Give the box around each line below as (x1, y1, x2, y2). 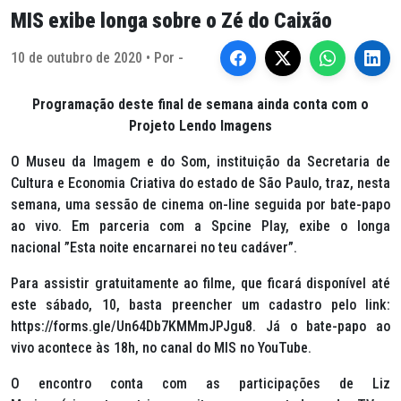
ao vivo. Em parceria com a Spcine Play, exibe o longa (11, 218, 390, 235)
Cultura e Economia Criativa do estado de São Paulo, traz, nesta (11, 175, 390, 192)
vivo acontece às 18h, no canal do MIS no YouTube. (11, 339, 311, 356)
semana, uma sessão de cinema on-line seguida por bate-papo (11, 196, 390, 213)
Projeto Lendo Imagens (129, 117, 272, 134)
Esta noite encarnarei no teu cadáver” (70, 239, 294, 256)
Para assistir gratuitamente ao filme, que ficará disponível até (11, 275, 390, 292)
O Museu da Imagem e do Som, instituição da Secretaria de (11, 153, 390, 170)
